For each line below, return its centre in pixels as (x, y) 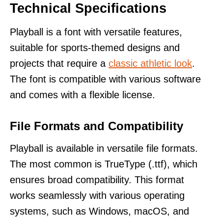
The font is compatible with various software (105, 79)
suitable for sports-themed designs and (95, 47)
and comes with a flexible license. (82, 95)
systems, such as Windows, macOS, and (99, 211)
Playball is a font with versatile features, (96, 32)
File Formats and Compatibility (96, 126)
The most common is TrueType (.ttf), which (104, 164)
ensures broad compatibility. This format (97, 179)
